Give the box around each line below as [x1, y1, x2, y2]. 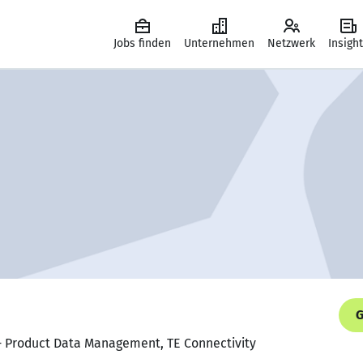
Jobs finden [113, 36, 171, 50]
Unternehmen [184, 36, 254, 50]
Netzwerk [267, 36, 315, 50]
